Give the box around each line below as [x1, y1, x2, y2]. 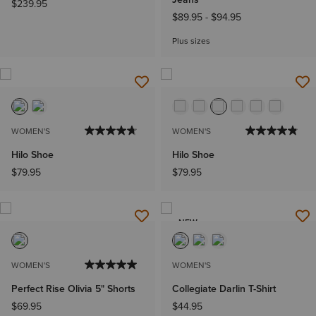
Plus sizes [172, 35, 210, 47]
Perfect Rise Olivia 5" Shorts [11, 281, 135, 296]
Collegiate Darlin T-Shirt [172, 281, 276, 296]
